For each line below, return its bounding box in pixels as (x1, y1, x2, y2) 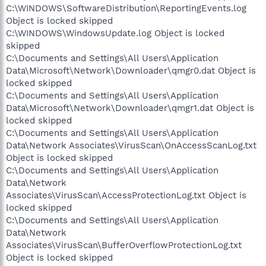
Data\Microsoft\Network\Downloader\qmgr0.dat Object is (6, 65, 256, 76)
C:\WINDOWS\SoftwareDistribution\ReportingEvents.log (6, 2, 246, 14)
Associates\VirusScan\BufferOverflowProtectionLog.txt (6, 239, 242, 251)
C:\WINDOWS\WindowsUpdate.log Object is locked (6, 27, 224, 39)
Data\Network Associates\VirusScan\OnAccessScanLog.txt (6, 140, 256, 151)
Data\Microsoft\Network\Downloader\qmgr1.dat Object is (6, 102, 254, 113)
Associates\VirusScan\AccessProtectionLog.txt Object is (6, 189, 246, 201)
